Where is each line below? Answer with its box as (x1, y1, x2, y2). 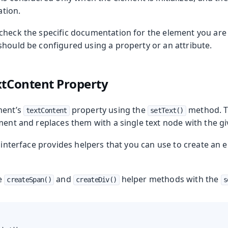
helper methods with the (119, 174, 221, 185)
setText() (150, 106, 184, 115)
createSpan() (7, 176, 51, 184)
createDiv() (76, 176, 117, 184)
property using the (69, 104, 148, 116)
